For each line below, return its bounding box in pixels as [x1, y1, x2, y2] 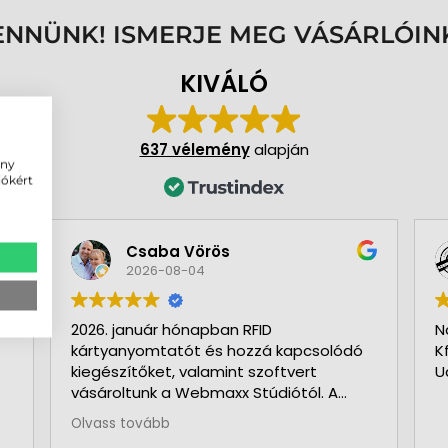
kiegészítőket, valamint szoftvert [70, 361, 317, 383]
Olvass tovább [70, 414, 170, 434]
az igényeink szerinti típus [70, 424, 261, 446]
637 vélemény [139, 139, 250, 161]
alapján [249, 139, 309, 161]
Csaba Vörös [125, 240, 230, 262]
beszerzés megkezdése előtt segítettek [70, 403, 375, 425]
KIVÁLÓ [180, 67, 268, 101]
